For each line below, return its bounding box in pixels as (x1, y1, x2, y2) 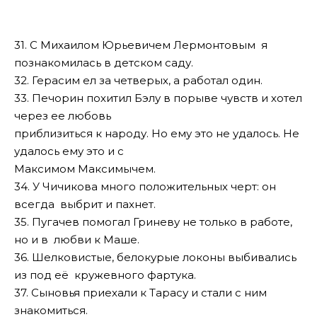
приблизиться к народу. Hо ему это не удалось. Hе (14, 126, 299, 140)
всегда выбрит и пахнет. (14, 197, 156, 211)
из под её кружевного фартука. (14, 267, 196, 282)
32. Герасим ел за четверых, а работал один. (14, 73, 263, 87)
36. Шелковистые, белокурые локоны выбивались (14, 250, 296, 264)
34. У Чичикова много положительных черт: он (14, 179, 276, 193)
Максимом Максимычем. (14, 161, 156, 175)
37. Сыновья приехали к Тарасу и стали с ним (14, 285, 267, 299)
